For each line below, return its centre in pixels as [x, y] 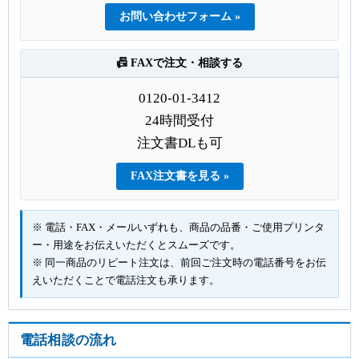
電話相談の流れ [69, 340]
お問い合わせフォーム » [179, 16]
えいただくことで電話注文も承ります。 [126, 280]
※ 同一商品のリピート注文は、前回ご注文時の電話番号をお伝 [179, 262]
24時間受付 [179, 120]
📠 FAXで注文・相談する [179, 63]
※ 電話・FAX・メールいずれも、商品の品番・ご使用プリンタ [178, 227]
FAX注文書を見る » [179, 175]
